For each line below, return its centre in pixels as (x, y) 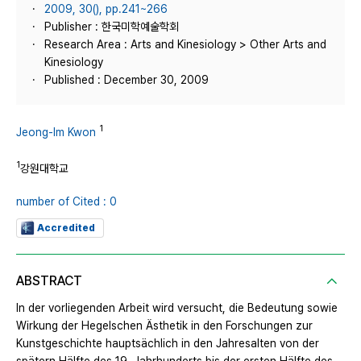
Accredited (66, 228)
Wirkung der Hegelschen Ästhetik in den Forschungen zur (164, 326)
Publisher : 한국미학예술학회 (112, 27)
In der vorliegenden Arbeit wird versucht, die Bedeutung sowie (177, 308)
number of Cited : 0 (66, 202)
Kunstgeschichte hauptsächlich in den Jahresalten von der (168, 344)
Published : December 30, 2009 (127, 80)
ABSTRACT (49, 281)
